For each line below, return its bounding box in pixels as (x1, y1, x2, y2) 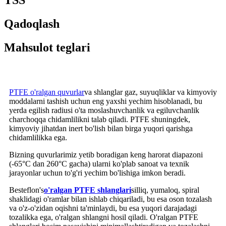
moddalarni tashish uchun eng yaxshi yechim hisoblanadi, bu (9, 96, 202, 105)
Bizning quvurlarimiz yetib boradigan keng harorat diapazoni (9, 150, 203, 159)
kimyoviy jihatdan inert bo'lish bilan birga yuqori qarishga (9, 124, 193, 133)
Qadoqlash (4, 17, 60, 30)
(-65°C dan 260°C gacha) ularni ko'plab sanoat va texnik (9, 159, 189, 168)
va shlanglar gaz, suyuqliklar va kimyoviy (84, 87, 217, 96)
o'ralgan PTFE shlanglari (44, 185, 131, 194)
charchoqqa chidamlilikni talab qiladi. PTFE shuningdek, (9, 115, 190, 124)
